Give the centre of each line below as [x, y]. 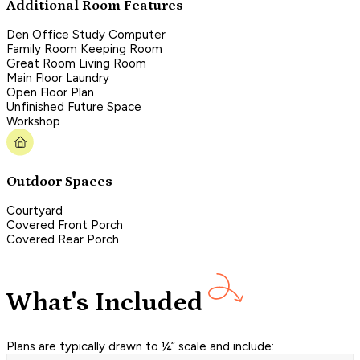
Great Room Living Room [76, 64]
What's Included [105, 302]
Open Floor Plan [50, 93]
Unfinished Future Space [74, 107]
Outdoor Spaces [59, 181]
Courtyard [35, 211]
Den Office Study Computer [86, 35]
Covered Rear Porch [63, 240]
